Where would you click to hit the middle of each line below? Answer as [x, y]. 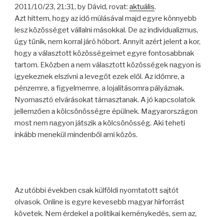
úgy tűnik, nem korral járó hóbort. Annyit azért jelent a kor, [108, 41]
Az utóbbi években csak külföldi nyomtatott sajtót [97, 191]
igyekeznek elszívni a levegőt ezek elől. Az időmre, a [100, 76]
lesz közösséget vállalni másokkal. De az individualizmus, [106, 30]
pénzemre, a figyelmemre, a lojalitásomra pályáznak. [99, 88]
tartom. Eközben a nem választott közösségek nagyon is [108, 65]
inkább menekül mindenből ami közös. [76, 134]
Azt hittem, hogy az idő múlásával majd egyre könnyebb [106, 18]
